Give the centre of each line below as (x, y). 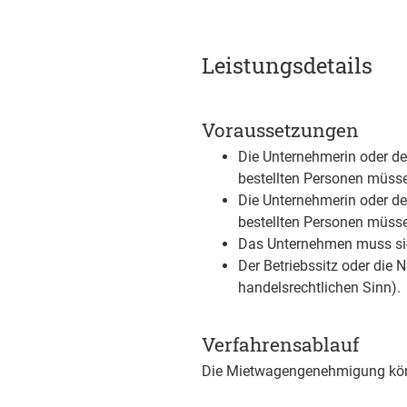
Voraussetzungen (280, 130)
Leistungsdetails (287, 65)
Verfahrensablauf (280, 344)
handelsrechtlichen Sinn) (318, 288)
